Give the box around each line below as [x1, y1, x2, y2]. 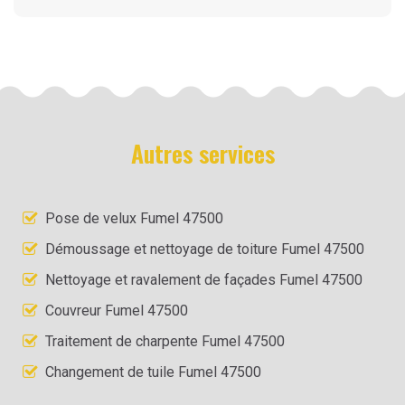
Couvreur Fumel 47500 [45, 301, 188, 319]
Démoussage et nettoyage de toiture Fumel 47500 [45, 240, 364, 258]
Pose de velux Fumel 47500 [45, 209, 223, 227]
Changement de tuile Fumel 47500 [45, 363, 261, 381]
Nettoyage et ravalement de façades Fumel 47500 [45, 270, 363, 288]
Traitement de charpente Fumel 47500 [45, 332, 285, 350]
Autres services [130, 135, 275, 171]
